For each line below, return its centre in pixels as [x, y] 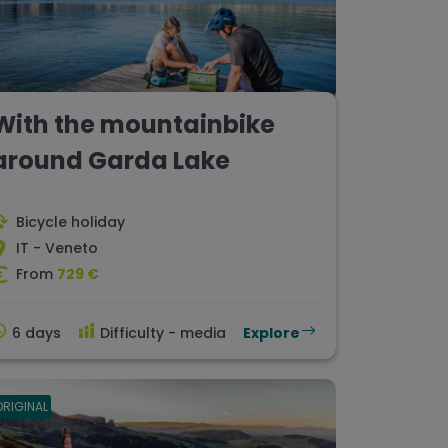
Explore [271, 333]
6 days [36, 333]
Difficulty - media [162, 333]
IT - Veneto [57, 248]
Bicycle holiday [70, 222]
